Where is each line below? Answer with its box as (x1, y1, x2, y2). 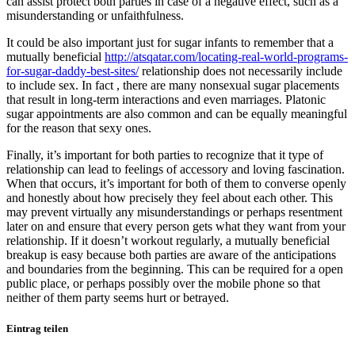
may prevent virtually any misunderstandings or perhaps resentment (6, 204, 342, 219)
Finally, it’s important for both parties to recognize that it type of (6, 147, 323, 162)
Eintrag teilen (6, 322, 68, 334)
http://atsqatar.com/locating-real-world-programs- (105, 49, 348, 63)
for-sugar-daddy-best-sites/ (6, 63, 139, 78)
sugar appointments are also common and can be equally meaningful (6, 106, 347, 120)
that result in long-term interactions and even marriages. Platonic (6, 92, 326, 106)
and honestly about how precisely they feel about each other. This (6, 190, 333, 204)
